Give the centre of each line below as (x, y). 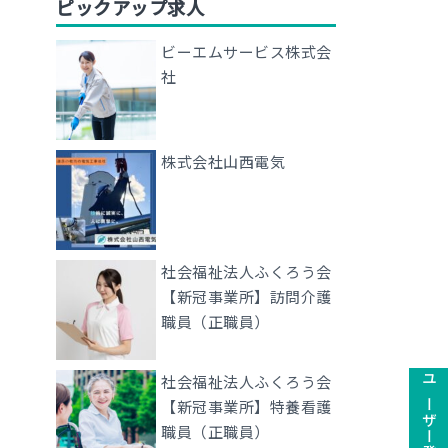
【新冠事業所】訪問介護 (246, 296)
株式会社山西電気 (223, 161)
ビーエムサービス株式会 (246, 51)
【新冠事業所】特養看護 (246, 406)
